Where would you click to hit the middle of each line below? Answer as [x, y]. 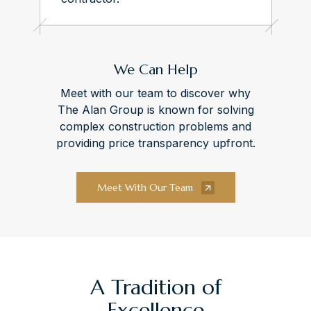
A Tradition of [155, 287]
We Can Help [155, 69]
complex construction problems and [155, 126]
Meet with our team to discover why [155, 93]
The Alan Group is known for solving [155, 109]
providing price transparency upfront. [155, 143]
